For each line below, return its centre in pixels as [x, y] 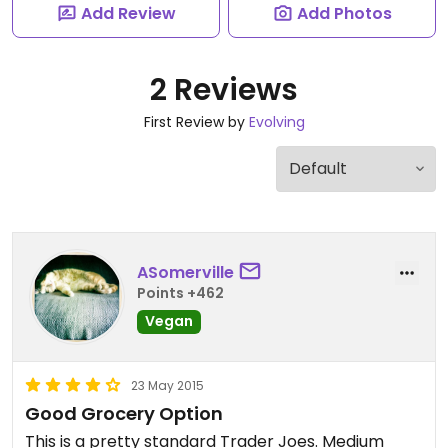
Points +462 [180, 292]
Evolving [276, 122]
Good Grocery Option [124, 413]
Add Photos [344, 13]
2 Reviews [224, 90]
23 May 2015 [167, 385]
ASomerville [185, 272]
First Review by [196, 122]
